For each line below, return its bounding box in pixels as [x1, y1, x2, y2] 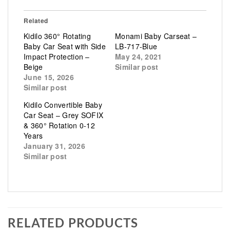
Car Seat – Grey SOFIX [24, 109, 104, 120]
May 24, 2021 [115, 51, 162, 62]
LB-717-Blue [115, 41, 158, 51]
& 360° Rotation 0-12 [24, 120, 95, 130]
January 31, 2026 [24, 140, 85, 151]
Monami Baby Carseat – [115, 30, 197, 41]
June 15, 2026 [24, 71, 74, 82]
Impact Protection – [24, 51, 90, 62]
